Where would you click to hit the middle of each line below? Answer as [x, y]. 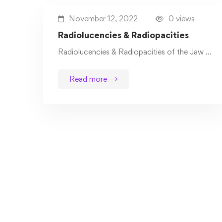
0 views [182, 19]
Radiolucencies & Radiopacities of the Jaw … [135, 52]
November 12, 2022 [103, 19]
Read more [88, 79]
